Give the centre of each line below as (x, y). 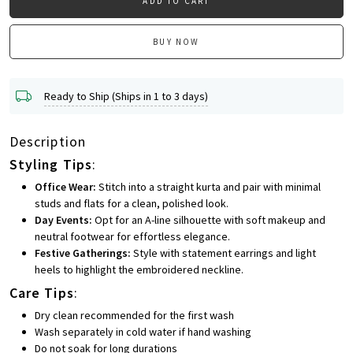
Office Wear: (65, 187)
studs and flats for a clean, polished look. (132, 204)
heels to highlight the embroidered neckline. (139, 270)
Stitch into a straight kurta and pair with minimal (208, 187)
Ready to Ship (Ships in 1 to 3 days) (126, 96)
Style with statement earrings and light (223, 253)
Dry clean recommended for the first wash (134, 316)
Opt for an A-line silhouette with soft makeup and (209, 220)
